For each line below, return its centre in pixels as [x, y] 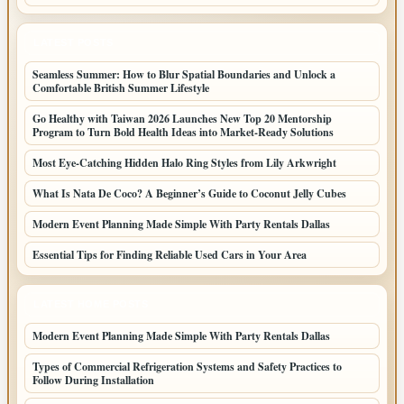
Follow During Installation [93, 380]
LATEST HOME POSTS [91, 304]
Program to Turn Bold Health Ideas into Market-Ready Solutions [183, 132]
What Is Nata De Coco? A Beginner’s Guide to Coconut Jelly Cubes [189, 193]
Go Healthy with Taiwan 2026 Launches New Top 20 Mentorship [182, 119]
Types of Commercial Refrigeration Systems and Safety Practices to [187, 367]
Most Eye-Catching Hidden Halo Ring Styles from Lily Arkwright [184, 163]
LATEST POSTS [73, 42]
